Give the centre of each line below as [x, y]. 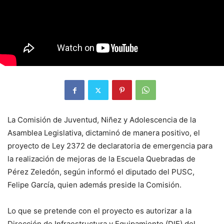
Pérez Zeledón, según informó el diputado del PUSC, [101, 172]
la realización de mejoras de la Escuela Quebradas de [101, 159]
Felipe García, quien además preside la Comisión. [94, 185]
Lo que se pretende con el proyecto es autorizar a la [99, 211]
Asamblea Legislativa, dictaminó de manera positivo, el [104, 133]
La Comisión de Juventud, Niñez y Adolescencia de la [102, 120]
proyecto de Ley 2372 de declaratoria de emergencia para [110, 146]
